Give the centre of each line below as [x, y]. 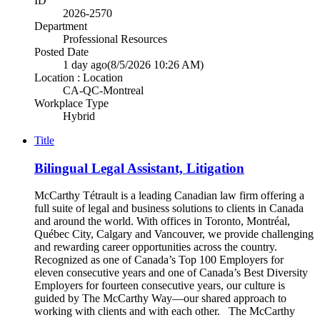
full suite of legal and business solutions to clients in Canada [169, 209]
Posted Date [61, 52]
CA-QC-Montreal [103, 90]
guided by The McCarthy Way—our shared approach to [160, 299]
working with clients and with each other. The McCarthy [165, 311]
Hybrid [79, 116]
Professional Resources [115, 39]
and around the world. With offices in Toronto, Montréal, [162, 221]
